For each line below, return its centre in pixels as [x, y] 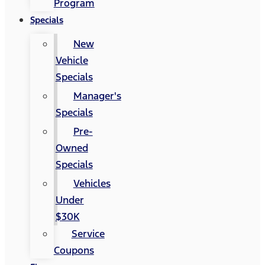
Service [88, 234]
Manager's [97, 96]
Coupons [74, 250]
